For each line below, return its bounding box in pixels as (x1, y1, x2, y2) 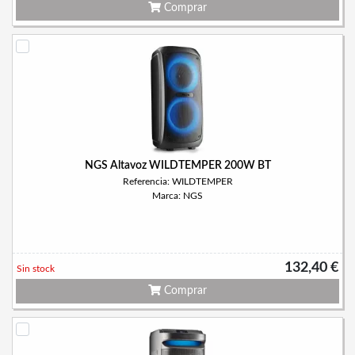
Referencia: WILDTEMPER (122, 177, 233, 186)
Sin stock (17, 264, 55, 273)
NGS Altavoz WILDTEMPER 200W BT (84, 160, 271, 171)
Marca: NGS (152, 191, 203, 200)
